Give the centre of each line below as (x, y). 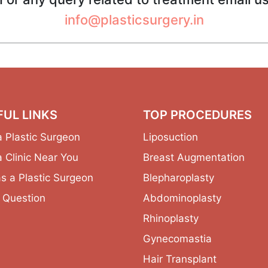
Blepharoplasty (179, 178)
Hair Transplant (180, 259)
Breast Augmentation (194, 158)
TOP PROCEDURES (197, 115)
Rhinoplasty (171, 219)
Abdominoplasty (182, 198)
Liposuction (170, 137)
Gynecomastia (177, 239)
